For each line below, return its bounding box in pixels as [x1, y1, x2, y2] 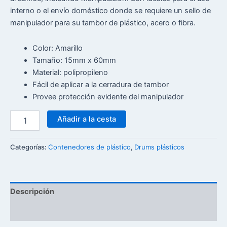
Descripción [10, 187, 54, 197]
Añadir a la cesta [57, 114, 116, 124]
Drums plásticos [134, 142, 184, 151]
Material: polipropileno [32, 67, 108, 77]
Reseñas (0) [10, 206, 54, 216]
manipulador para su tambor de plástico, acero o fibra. [10, 18, 196, 28]
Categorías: [10, 142, 48, 151]
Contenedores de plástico [48, 142, 131, 151]
